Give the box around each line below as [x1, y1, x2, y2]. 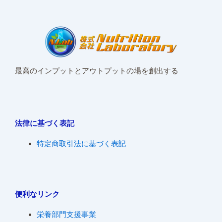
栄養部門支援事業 [36, 210, 96, 219]
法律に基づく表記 [15, 118, 74, 128]
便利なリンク [15, 189, 59, 199]
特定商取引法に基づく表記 [36, 139, 126, 148]
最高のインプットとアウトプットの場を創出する [15, 66, 178, 76]
